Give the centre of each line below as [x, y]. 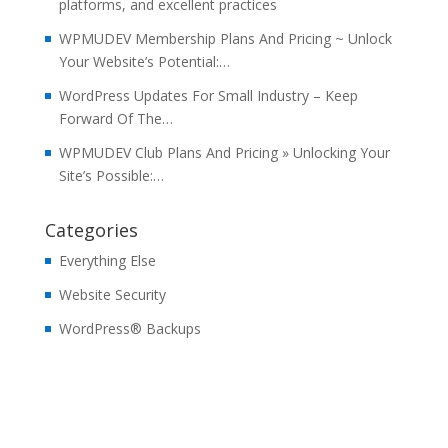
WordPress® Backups [129, 329]
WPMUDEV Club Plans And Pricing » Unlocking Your [224, 153]
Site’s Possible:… [111, 176]
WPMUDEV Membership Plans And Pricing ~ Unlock [225, 39]
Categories [91, 230]
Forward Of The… [115, 119]
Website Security [112, 295]
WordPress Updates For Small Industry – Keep [208, 96]
